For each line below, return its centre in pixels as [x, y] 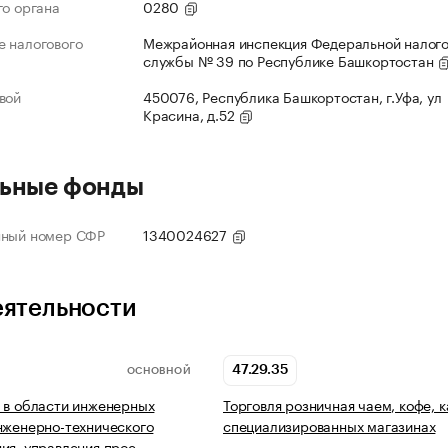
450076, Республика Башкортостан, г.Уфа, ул [292, 96]
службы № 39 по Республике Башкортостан [290, 60]
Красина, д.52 [191, 114]
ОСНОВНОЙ [158, 370]
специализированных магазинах [329, 425]
